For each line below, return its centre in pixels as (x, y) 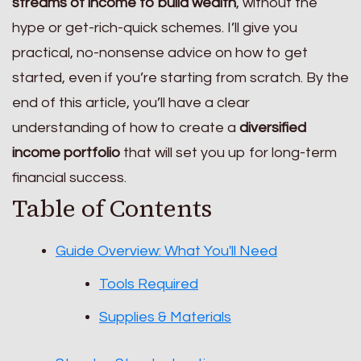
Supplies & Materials (165, 317)
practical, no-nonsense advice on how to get (160, 52)
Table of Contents (112, 208)
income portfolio (66, 152)
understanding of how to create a (126, 127)
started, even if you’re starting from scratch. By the (180, 77)
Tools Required (149, 284)
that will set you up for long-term (228, 152)
